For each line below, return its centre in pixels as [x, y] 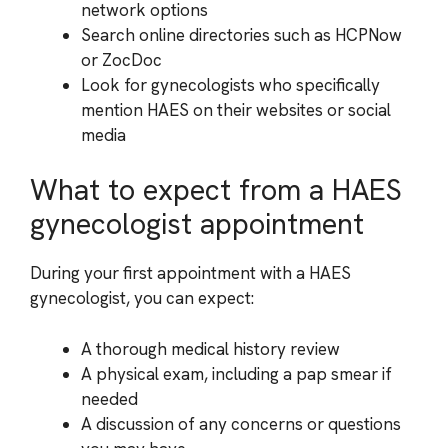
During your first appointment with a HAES [190, 273]
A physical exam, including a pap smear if [236, 373]
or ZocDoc [121, 59]
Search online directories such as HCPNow [241, 34]
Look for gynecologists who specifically [230, 84]
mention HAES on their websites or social [236, 109]
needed [109, 398]
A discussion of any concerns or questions [241, 423]
